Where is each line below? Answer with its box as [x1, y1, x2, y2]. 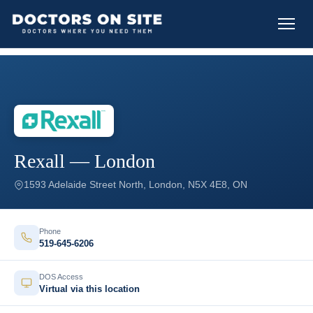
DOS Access [39, 272, 83, 281]
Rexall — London [14, 150, 155, 172]
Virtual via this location [39, 283, 140, 294]
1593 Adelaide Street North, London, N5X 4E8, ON [24, 179, 247, 190]
